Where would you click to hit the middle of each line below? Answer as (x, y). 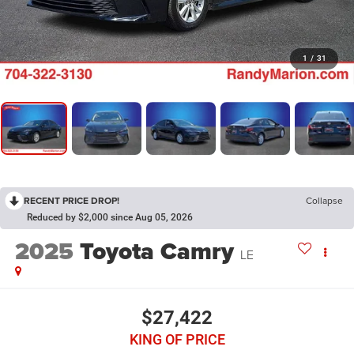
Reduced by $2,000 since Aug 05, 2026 (110, 218)
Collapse (324, 201)
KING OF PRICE (177, 339)
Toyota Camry (156, 252)
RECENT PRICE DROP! (72, 201)
